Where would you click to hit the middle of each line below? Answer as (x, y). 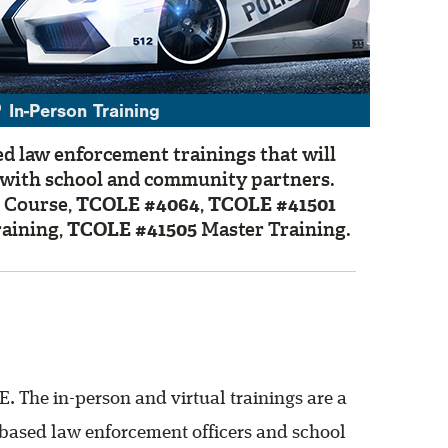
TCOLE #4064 (138, 204)
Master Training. (273, 229)
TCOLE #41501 (272, 204)
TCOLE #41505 (131, 229)
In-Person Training (81, 113)
